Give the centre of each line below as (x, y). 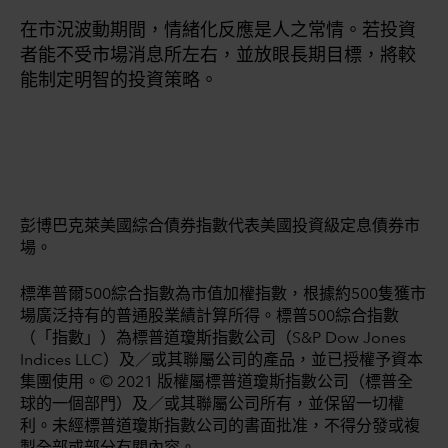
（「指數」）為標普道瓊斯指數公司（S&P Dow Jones (213, 338)
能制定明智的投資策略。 (119, 80)
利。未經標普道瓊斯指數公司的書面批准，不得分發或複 (220, 426)
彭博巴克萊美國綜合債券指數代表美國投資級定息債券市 (220, 226)
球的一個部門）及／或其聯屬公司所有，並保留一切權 (212, 404)
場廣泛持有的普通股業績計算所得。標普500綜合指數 (209, 316)
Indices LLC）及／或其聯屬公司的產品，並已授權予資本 (221, 360)
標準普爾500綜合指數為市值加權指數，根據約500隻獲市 (223, 294)
